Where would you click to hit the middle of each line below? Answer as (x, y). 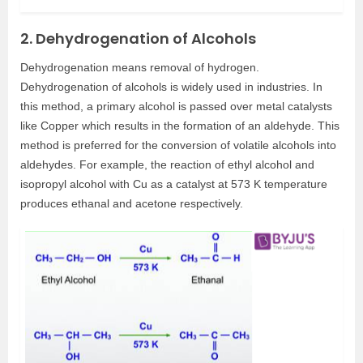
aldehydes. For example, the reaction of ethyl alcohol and (167, 164)
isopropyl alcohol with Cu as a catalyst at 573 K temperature (174, 184)
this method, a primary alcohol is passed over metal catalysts (176, 106)
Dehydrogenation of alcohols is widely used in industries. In (171, 86)
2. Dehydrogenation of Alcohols (138, 38)
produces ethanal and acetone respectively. (132, 203)
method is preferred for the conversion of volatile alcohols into (178, 145)
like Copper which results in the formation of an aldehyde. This (180, 125)
